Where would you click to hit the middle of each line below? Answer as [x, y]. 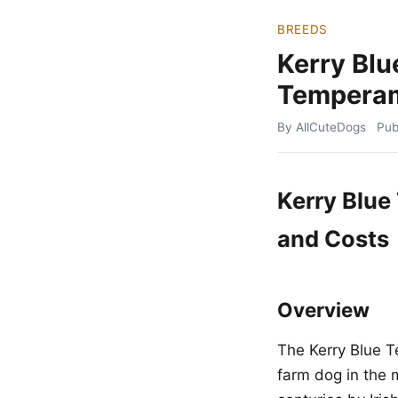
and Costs [333, 239]
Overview [323, 310]
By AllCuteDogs [322, 127]
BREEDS [303, 29]
